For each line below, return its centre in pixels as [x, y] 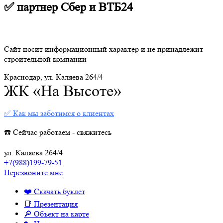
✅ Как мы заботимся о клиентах [59, 113]
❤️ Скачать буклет [55, 191]
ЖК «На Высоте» [63, 91]
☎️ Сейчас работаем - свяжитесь [58, 132]
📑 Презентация [51, 204]
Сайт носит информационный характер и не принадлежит [104, 49]
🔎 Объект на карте [56, 214]
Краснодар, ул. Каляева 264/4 [54, 77]
